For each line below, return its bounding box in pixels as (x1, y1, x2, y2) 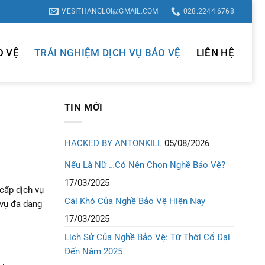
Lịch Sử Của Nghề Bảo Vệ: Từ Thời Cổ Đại (64, 231, 230, 243)
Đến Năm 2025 (64, 245, 122, 257)
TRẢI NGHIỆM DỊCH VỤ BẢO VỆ (34, 47, 181, 59)
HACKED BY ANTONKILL (64, 137, 162, 148)
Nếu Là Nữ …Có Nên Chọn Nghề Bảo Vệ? (64, 159, 225, 170)
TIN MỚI (64, 102, 104, 113)
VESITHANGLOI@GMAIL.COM (62, 7, 159, 15)
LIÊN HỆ (196, 47, 234, 59)
